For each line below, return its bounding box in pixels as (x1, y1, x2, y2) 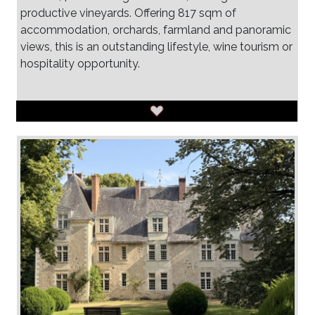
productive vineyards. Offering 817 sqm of (20, 6, 236, 20)
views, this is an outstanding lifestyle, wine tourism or (20, 39, 292, 53)
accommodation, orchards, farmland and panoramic (20, 22, 291, 37)
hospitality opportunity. (20, 56, 140, 70)
